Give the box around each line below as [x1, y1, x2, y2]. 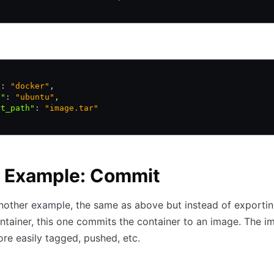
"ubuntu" [10, 92, 54, 102]
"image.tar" [40, 103, 98, 113]
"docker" [6, 81, 50, 91]
